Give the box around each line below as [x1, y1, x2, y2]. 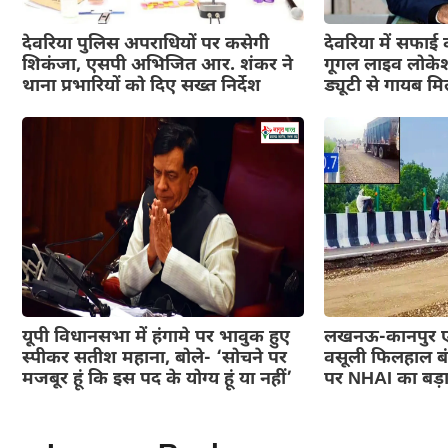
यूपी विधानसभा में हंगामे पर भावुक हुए [22, 326, 290, 349]
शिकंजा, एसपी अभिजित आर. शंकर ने [22, 54, 293, 77]
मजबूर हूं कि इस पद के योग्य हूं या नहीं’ [22, 368, 292, 391]
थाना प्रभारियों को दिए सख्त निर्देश [22, 75, 261, 98]
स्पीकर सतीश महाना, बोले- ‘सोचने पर [22, 347, 287, 370]
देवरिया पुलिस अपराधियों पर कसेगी [22, 33, 269, 56]
